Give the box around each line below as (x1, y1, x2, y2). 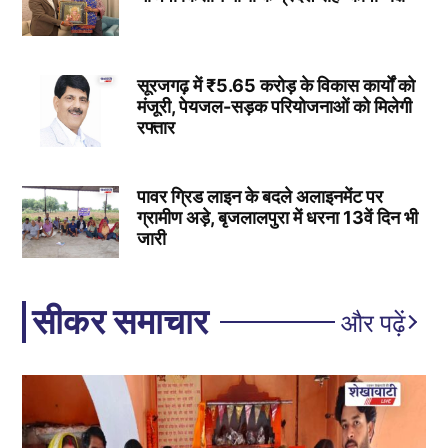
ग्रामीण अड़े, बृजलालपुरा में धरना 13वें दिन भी (136, 206, 418, 228)
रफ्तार (136, 116, 175, 138)
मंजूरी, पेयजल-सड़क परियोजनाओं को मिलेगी (136, 95, 412, 117)
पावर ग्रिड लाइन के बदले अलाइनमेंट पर (136, 185, 383, 207)
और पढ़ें (340, 305, 405, 340)
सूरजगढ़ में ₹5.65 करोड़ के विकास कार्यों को (136, 74, 415, 96)
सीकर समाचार (31, 300, 209, 344)
